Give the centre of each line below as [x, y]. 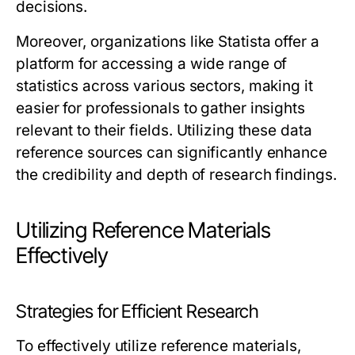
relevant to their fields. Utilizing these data [164, 130]
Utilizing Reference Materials [144, 230]
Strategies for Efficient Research [138, 311]
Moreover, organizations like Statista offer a [168, 42]
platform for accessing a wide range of [152, 64]
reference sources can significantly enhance [172, 153]
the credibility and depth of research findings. [176, 175]
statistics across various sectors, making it [164, 86]
